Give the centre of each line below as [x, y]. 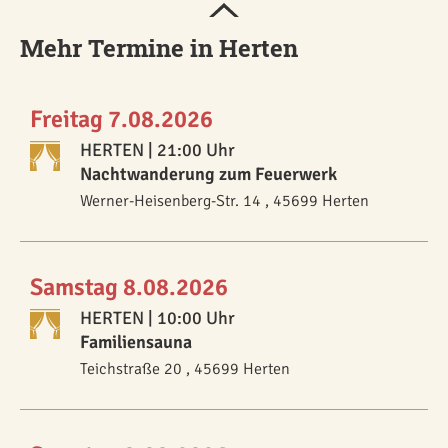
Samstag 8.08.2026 [129, 287]
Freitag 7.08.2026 [121, 119]
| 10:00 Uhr [189, 318]
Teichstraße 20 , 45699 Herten [185, 369]
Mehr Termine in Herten [159, 48]
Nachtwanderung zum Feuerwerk [208, 174]
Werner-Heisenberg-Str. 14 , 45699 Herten [224, 201]
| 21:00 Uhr [189, 150]
